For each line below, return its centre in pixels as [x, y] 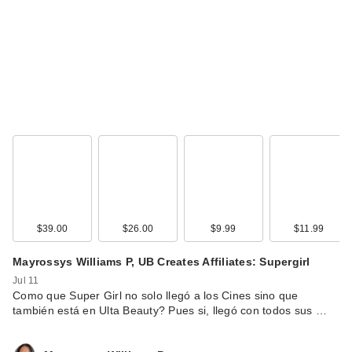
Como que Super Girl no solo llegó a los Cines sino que [156, 295]
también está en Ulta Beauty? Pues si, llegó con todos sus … [170, 310]
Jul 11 [26, 280]
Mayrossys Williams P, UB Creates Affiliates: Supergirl [161, 261]
